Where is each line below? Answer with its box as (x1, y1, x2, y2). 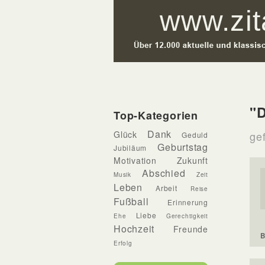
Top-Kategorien (114, 108, 198, 123)
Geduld (182, 130, 208, 140)
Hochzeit (114, 222, 155, 235)
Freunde (173, 223, 208, 235)
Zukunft (176, 154, 208, 166)
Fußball (114, 195, 149, 208)
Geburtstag (157, 140, 208, 154)
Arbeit (156, 183, 177, 193)
